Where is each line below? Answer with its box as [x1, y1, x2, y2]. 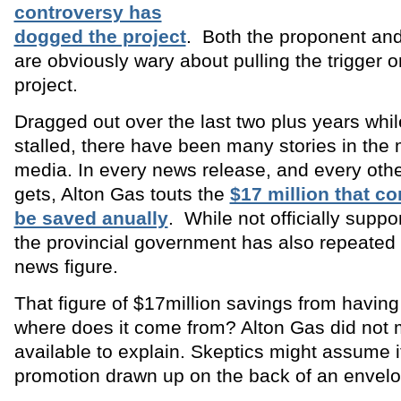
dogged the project [13, 25, 186, 47]
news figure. [13, 255, 118, 277]
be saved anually [13, 207, 168, 228]
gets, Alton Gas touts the [13, 183, 225, 204]
